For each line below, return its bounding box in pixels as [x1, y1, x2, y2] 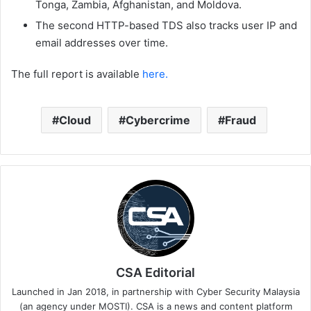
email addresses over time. [35, 36, 168, 50]
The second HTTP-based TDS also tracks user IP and [35, 19, 297, 33]
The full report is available [11, 67, 142, 81]
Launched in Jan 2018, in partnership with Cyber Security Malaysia [11, 286, 300, 298]
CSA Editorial [116, 265, 195, 280]
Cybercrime [125, 113, 190, 128]
